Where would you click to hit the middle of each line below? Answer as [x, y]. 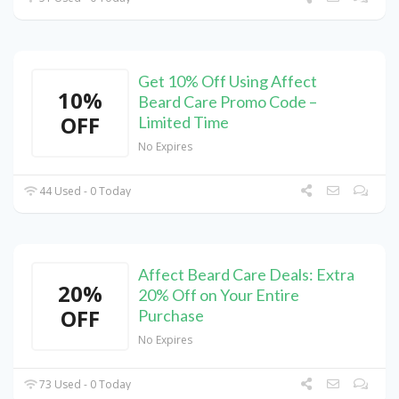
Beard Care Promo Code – [228, 102]
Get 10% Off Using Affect [228, 81]
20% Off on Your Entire [219, 295]
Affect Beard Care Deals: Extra [246, 275]
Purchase [171, 316]
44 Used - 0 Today [84, 191]
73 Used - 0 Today [84, 385]
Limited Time [183, 122]
